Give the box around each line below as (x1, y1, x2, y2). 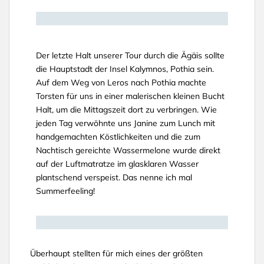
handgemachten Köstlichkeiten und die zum (36, 131, 200, 142)
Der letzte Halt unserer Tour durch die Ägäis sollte (36, 50, 225, 61)
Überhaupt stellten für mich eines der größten (30, 248, 203, 259)
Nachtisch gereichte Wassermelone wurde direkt (36, 145, 220, 156)
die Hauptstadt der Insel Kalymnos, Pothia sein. (36, 64, 214, 74)
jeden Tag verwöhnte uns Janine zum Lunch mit (36, 118, 215, 128)
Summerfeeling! (36, 186, 95, 196)
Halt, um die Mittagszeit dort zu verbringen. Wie (36, 104, 217, 115)
